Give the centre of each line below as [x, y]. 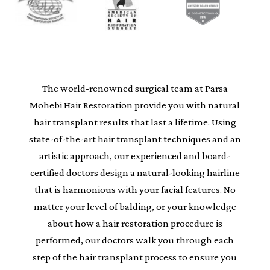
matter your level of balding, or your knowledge [135, 206]
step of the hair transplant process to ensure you [135, 257]
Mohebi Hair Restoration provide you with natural [135, 105]
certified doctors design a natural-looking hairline [135, 173]
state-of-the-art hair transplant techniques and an [135, 139]
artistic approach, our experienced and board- [135, 156]
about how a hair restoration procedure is [135, 223]
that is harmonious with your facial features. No [135, 190]
